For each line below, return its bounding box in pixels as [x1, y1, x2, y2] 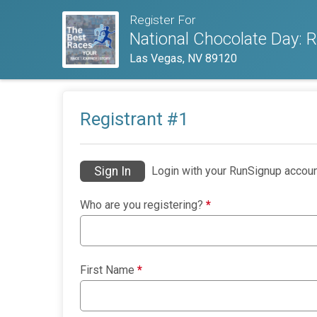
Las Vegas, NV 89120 [129, 52, 237, 66]
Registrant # [80, 108, 178, 129]
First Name [80, 263, 137, 277]
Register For [129, 13, 196, 28]
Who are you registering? [80, 198, 206, 212]
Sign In [94, 164, 131, 179]
